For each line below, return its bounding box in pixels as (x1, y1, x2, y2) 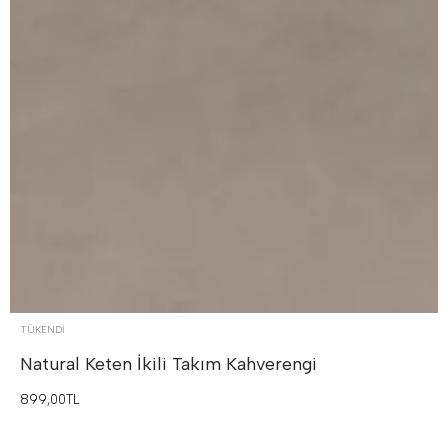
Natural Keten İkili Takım (20, 353, 226, 376)
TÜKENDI (20, 323, 64, 337)
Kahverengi (226, 353, 317, 376)
